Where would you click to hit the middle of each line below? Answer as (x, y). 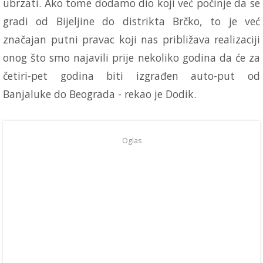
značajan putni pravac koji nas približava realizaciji (131, 40)
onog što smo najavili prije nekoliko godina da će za (131, 58)
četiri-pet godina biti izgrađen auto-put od (131, 76)
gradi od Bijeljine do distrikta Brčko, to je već (131, 21)
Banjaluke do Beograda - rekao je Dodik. (100, 94)
